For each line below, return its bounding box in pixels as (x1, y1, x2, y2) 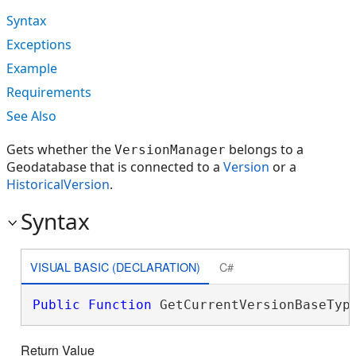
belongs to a (226, 141, 304, 158)
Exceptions (6, 36, 72, 53)
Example (6, 60, 57, 77)
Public (32, 297, 80, 312)
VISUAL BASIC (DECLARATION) (29, 257, 200, 275)
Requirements (6, 83, 91, 101)
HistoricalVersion (6, 176, 110, 193)
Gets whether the (6, 141, 114, 158)
